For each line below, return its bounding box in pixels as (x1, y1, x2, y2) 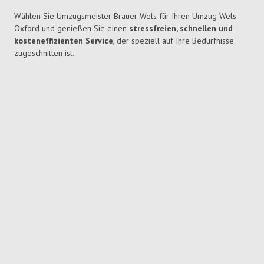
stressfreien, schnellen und (129, 23, 233, 34)
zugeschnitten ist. (14, 48, 74, 59)
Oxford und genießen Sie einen (14, 23, 129, 34)
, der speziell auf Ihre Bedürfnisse (113, 35, 234, 47)
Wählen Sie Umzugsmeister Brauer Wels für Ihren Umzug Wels (14, 11, 236, 22)
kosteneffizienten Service (14, 35, 113, 47)
